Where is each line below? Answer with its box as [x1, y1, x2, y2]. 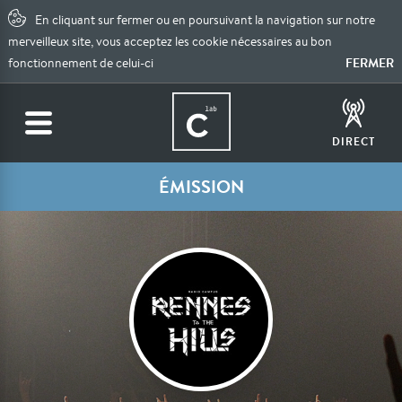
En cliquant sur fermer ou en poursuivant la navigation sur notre [35, 12, 376, 28]
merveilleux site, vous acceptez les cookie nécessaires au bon [8, 33, 333, 49]
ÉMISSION [158, 174, 244, 198]
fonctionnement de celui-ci [8, 55, 154, 71]
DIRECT [332, 134, 375, 149]
